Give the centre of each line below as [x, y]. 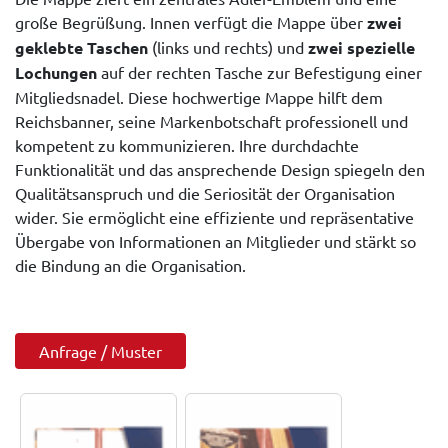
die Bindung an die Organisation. [130, 264]
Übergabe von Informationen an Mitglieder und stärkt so [215, 240]
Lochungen [56, 72]
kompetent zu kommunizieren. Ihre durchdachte [187, 144]
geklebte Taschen [81, 47]
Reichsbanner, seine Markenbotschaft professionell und [211, 120]
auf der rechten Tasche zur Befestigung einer [259, 71]
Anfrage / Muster [100, 350]
